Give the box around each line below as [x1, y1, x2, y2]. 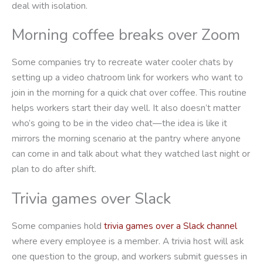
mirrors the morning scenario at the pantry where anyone [12, 132, 241, 145]
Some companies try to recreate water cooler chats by [12, 56, 233, 69]
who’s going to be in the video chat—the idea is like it [12, 117, 227, 130]
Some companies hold [12, 220, 104, 232]
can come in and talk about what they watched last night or [12, 147, 250, 160]
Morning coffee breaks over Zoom [12, 25, 240, 46]
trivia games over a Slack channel [104, 220, 237, 232]
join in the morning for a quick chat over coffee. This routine [12, 86, 247, 99]
